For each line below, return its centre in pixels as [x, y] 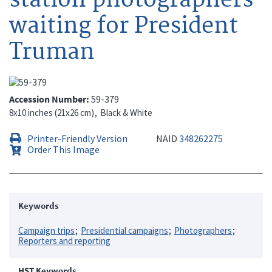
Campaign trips [46, 230]
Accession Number [48, 99]
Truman [52, 52]
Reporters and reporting [64, 240]
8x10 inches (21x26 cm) [52, 112]
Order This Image [63, 149]
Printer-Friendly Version [77, 138]
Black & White [126, 112]
